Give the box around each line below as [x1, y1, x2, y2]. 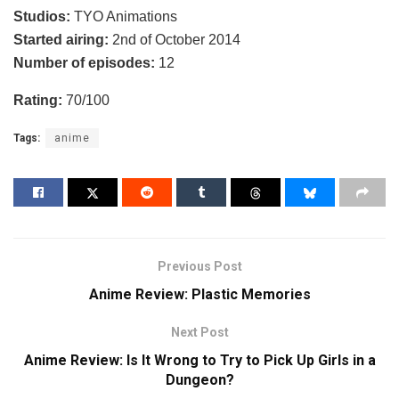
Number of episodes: [13, 54, 155, 70]
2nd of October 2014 [109, 31, 240, 47]
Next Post [170, 325, 229, 340]
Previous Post [157, 259, 242, 274]
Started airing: [13, 31, 109, 47]
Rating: [13, 92, 66, 108]
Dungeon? [165, 371, 234, 389]
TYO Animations [70, 8, 177, 24]
